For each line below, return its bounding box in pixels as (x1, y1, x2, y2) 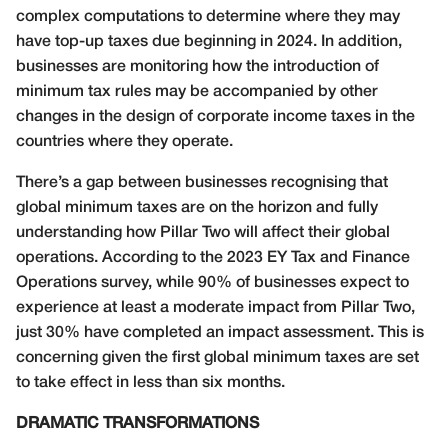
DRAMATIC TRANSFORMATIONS (16, 417, 259, 432)
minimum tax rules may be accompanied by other (16, 85, 378, 100)
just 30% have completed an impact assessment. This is (16, 326, 424, 341)
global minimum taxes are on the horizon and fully (16, 201, 378, 216)
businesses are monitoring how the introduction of (16, 60, 379, 75)
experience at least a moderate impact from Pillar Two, (16, 301, 415, 316)
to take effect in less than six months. (16, 376, 285, 391)
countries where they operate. (16, 135, 233, 150)
